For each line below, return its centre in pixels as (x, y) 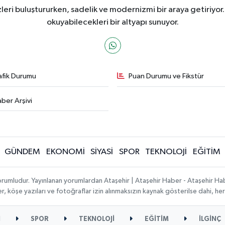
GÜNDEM (23, 152)
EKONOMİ (65, 152)
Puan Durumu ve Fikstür (166, 76)
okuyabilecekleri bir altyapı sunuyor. (113, 23)
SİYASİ (102, 152)
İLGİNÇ (209, 219)
